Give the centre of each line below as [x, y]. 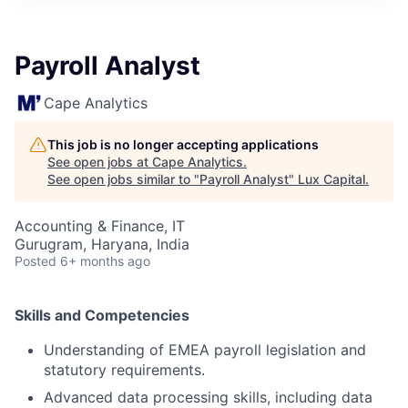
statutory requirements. [124, 370]
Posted [36, 261]
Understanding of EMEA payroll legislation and [205, 350]
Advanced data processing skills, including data [208, 397]
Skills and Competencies [102, 315]
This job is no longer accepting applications [183, 144]
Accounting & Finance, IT [100, 226]
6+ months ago [105, 261]
